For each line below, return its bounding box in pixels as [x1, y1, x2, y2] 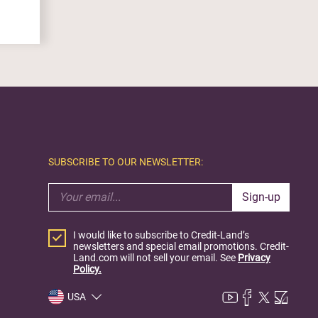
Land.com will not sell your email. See [73, 251, 238, 263]
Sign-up [242, 190, 280, 204]
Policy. [73, 263, 102, 275]
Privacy [238, 251, 270, 263]
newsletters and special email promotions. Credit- [73, 240, 289, 252]
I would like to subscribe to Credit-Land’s [73, 229, 249, 241]
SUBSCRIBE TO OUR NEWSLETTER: [48, 155, 203, 168]
